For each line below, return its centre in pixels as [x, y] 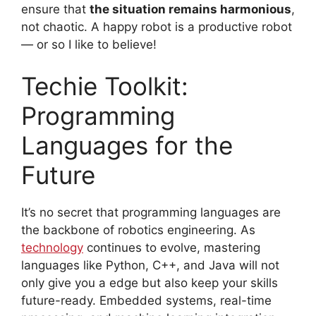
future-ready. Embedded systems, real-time [146, 301]
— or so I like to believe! [89, 44]
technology [52, 248]
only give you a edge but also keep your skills [150, 283]
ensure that [55, 9]
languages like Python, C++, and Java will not [150, 266]
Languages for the [127, 146]
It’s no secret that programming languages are [151, 213]
